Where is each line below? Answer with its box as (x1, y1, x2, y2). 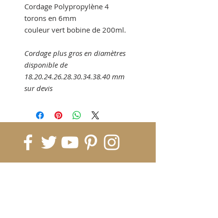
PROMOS (10, 187, 43, 198)
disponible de (24, 59, 68, 70)
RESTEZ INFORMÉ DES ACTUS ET (10, 178, 117, 188)
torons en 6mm (24, 13, 78, 23)
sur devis (24, 83, 53, 93)
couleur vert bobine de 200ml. (24, 24, 126, 35)
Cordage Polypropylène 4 (24, 1, 109, 11)
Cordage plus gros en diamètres (24, 48, 126, 58)
